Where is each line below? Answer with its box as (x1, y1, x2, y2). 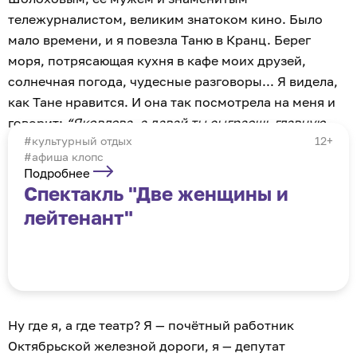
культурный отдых (32, 134, 132, 148)
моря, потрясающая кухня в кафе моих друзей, (8, 53, 306, 69)
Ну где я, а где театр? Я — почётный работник (8, 317, 294, 334)
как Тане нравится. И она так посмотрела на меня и (8, 94, 335, 111)
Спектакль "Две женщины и (24, 182, 288, 206)
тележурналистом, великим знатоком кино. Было (8, 11, 323, 28)
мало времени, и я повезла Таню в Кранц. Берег (8, 32, 311, 49)
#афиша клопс (24, 150, 104, 164)
